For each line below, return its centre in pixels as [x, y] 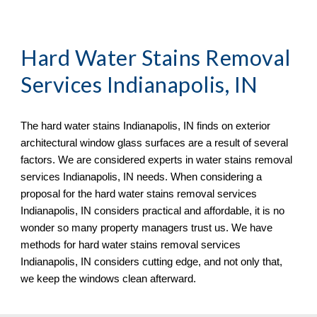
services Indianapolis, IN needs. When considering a [142, 177]
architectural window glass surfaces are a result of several [155, 143]
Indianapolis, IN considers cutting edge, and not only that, [152, 262]
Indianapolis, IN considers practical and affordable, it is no [153, 211]
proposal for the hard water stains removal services [139, 194]
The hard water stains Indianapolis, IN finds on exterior [146, 126]
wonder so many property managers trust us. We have [147, 228]
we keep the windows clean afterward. [109, 279]
